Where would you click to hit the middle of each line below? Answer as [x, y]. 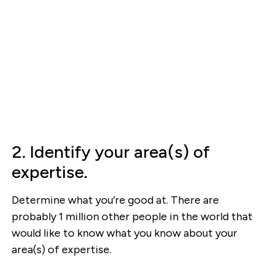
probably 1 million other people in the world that [132, 216]
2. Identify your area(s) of [110, 151]
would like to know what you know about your [124, 233]
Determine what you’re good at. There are [115, 200]
